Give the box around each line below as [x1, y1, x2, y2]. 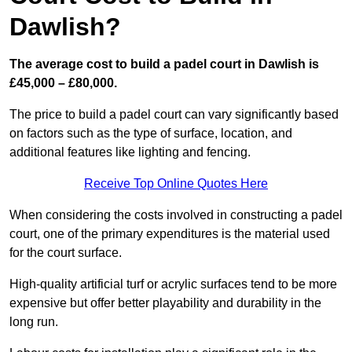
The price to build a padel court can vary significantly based [9, 108, 339, 122]
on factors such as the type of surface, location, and [9, 126, 292, 141]
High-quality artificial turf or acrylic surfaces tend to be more [9, 277, 337, 291]
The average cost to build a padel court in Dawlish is [9, 57, 319, 71]
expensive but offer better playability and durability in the [9, 296, 321, 310]
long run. [9, 315, 58, 329]
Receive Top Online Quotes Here [84, 177, 268, 191]
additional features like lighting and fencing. [9, 145, 251, 159]
